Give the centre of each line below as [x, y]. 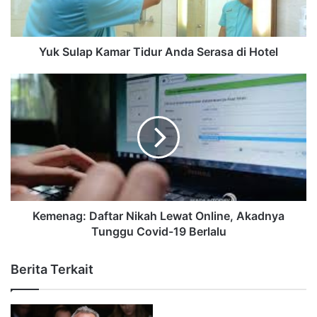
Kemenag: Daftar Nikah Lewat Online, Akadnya [158, 215]
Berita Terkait [52, 269]
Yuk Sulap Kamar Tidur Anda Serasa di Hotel [158, 51]
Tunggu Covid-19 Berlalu [158, 231]
